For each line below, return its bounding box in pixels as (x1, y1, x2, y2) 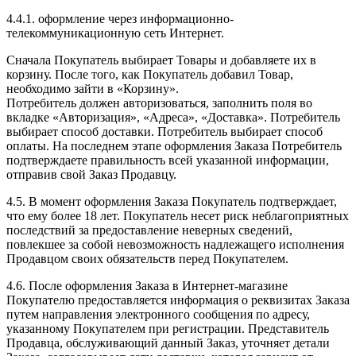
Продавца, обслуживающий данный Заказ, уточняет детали (6, 336, 330, 350)
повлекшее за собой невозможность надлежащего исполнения (6, 238, 344, 252)
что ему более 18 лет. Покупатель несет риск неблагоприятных (6, 209, 349, 223)
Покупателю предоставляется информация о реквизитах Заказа (6, 293, 350, 308)
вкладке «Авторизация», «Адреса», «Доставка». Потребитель (6, 110, 340, 125)
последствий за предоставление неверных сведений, (6, 223, 292, 238)
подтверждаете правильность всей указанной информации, (6, 153, 329, 168)
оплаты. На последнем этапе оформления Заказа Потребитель (6, 139, 342, 153)
